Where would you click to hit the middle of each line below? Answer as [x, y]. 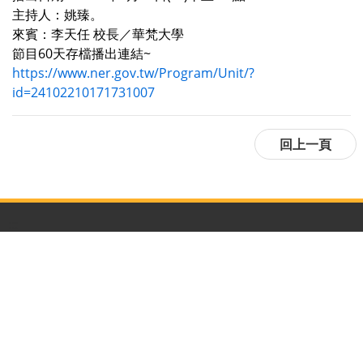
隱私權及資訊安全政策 [97, 323]
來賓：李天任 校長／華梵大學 [98, 34]
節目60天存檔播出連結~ [81, 54]
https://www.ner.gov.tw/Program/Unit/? [133, 73]
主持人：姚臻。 [58, 15]
